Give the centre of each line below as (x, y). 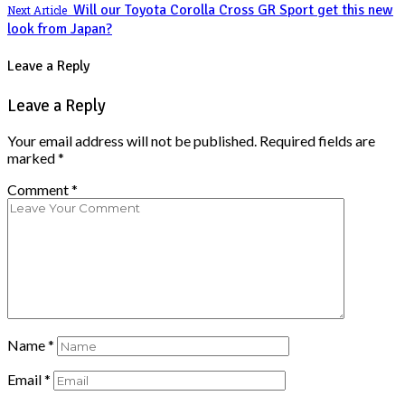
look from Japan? (60, 29)
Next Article (37, 10)
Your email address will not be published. (132, 141)
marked (33, 158)
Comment (39, 190)
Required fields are (317, 141)
